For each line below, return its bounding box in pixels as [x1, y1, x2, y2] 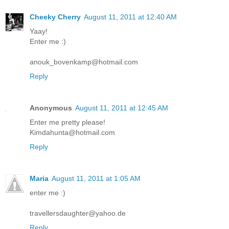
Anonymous [30, 103, 72, 112]
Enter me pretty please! [30, 118, 105, 126]
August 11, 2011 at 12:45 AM [75, 103, 168, 112]
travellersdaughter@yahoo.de [30, 209, 126, 217]
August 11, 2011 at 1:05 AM [52, 174, 141, 182]
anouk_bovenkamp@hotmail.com [30, 57, 138, 66]
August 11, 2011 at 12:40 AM [84, 12, 177, 21]
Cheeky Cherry [30, 12, 81, 21]
